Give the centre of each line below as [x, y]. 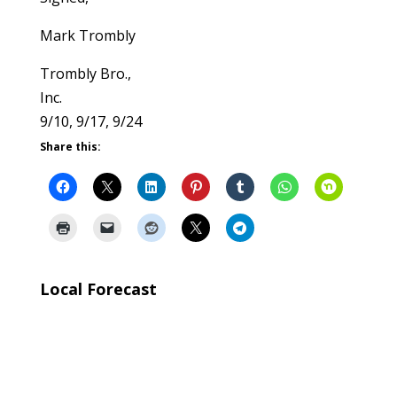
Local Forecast [98, 289]
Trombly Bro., [85, 74]
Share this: [70, 147]
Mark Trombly [87, 35]
